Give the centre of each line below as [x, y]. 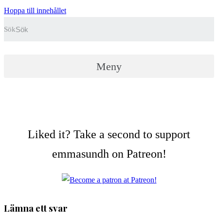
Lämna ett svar [36, 208]
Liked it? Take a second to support [109, 134]
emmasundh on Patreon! [109, 154]
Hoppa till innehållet [35, 10]
